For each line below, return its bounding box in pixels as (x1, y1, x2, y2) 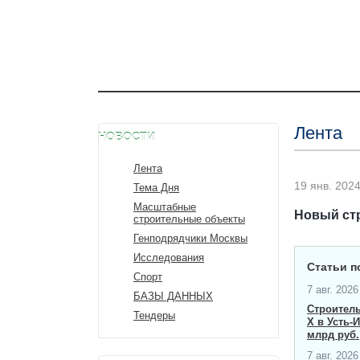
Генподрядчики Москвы (133, 232, 247, 244)
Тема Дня (133, 182, 179, 194)
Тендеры (133, 309, 175, 321)
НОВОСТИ (98, 130, 155, 143)
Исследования (133, 252, 204, 264)
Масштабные (133, 201, 196, 213)
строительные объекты (133, 213, 245, 225)
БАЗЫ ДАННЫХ (133, 290, 213, 302)
